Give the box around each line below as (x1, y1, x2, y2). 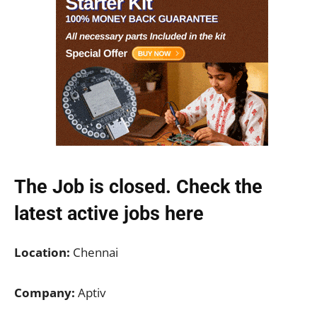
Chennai (70, 243, 118, 260)
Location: (14, 243, 70, 260)
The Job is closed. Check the (14, 175, 263, 198)
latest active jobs (14, 202, 160, 225)
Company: (14, 284, 75, 301)
